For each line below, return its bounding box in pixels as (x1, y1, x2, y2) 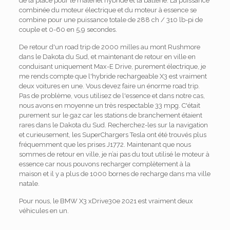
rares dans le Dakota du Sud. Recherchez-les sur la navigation (18, 121, 208, 129)
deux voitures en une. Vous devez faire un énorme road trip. (18, 82, 200, 90)
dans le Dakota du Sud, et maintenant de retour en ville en (18, 53, 196, 61)
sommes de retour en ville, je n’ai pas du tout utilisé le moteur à (18, 150, 209, 159)
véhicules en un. (18, 207, 69, 215)
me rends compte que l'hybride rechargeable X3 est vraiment (18, 72, 207, 81)
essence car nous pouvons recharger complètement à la (18, 160, 190, 168)
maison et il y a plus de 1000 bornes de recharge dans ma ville (18, 170, 210, 178)
